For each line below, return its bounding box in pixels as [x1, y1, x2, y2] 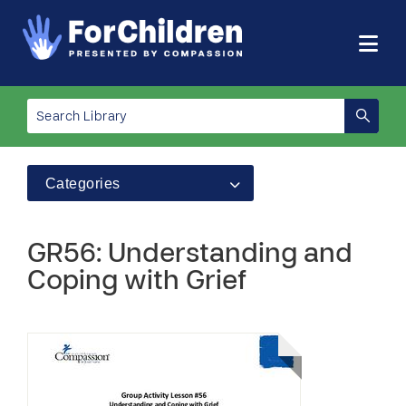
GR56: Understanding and [27, 242, 353, 268]
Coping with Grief [27, 269, 246, 295]
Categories [45, 176, 121, 191]
